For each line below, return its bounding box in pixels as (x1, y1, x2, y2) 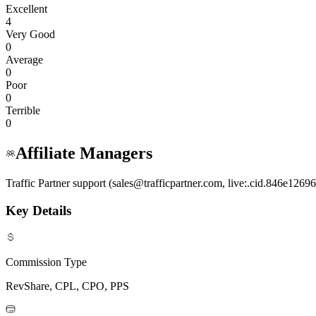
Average (6, 54, 43, 66)
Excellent (6, 3, 47, 16)
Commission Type (6, 255, 87, 268)
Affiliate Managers (16, 144, 152, 163)
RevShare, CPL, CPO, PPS (6, 279, 129, 292)
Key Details (6, 202, 71, 218)
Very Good (6, 28, 55, 41)
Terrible (6, 104, 40, 117)
